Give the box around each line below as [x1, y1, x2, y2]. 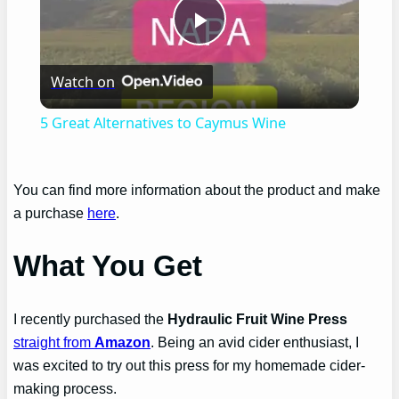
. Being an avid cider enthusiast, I [151, 334, 360, 351]
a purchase [13, 204, 88, 221]
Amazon [94, 334, 151, 351]
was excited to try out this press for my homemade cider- [13, 357, 366, 374]
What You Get [13, 249, 203, 283]
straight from [13, 334, 95, 351]
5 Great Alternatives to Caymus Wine [39, 112, 286, 133]
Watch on [50, 71, 115, 92]
